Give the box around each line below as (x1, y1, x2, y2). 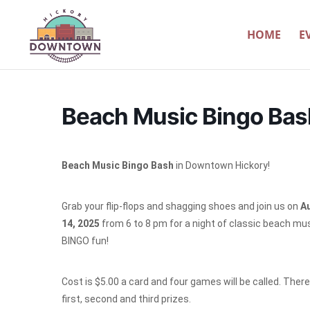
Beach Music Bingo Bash (62, 160, 174, 171)
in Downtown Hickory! (174, 160, 270, 171)
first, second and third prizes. (62, 293, 191, 304)
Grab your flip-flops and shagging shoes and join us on (62, 201, 300, 212)
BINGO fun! (62, 235, 109, 246)
